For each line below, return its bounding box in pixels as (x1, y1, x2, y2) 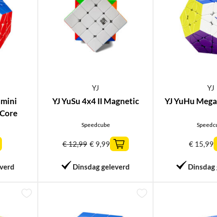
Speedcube (81, 121, 110, 129)
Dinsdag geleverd (72, 162, 130, 171)
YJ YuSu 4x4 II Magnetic (52, 96, 139, 107)
